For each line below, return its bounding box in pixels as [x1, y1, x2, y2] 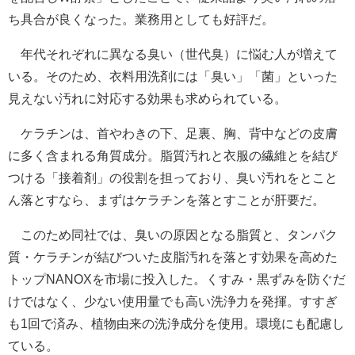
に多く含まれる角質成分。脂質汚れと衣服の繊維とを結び [8, 149, 338, 163]
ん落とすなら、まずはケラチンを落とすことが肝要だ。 [8, 193, 325, 208]
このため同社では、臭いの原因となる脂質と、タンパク [8, 228, 338, 242]
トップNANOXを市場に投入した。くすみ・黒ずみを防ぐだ [8, 273, 345, 287]
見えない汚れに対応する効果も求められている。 [8, 92, 287, 106]
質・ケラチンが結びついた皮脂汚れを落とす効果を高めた [8, 250, 338, 265]
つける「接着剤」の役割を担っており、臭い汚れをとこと [8, 171, 338, 185]
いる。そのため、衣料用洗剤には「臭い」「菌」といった [8, 70, 338, 84]
